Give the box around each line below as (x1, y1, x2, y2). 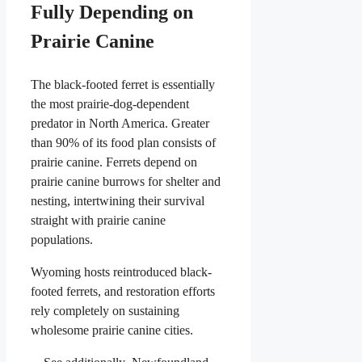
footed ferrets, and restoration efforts (31, 284, 215, 299)
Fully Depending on (31, 2, 193, 23)
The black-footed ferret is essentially (31, 78, 215, 92)
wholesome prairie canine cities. (31, 323, 193, 338)
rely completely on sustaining (31, 304, 179, 318)
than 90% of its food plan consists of (31, 136, 216, 150)
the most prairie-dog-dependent (31, 97, 189, 112)
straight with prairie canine (31, 213, 166, 228)
